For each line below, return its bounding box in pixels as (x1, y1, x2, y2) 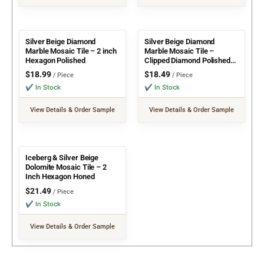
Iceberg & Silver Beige (25, 153, 99, 163)
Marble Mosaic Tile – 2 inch (25, 46, 117, 55)
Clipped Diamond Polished (144, 55, 231, 65)
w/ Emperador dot (144, 65, 204, 74)
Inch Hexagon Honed (25, 172, 95, 181)
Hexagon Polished (25, 55, 85, 65)
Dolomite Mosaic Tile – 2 (25, 163, 107, 172)
